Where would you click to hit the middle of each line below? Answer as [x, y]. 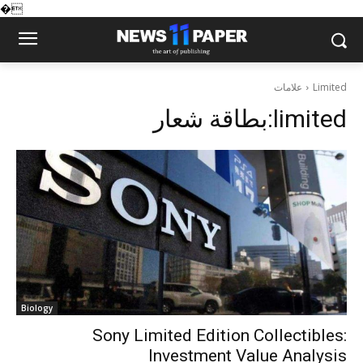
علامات [288, 87]
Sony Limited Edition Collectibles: [220, 335]
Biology [37, 308]
